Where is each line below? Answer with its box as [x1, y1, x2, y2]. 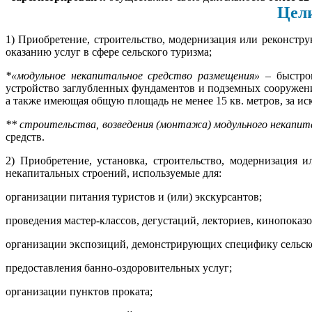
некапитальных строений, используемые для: [6, 166, 221, 179]
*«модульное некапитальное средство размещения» [6, 69, 260, 81]
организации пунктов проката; [6, 285, 153, 297]
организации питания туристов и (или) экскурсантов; [6, 190, 262, 203]
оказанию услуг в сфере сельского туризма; [6, 45, 212, 58]
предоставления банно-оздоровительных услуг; [6, 261, 232, 274]
